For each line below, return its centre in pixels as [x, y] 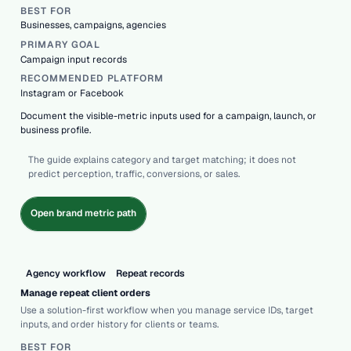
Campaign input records [74, 59]
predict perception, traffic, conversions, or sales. [134, 174]
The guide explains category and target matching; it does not [162, 159]
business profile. [56, 130]
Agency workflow [65, 274]
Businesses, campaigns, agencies [93, 25]
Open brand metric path [83, 213]
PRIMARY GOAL [60, 45]
